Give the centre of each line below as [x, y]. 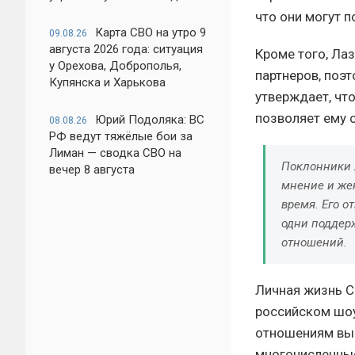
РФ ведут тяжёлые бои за [121, 136]
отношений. [314, 243]
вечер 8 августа [92, 170]
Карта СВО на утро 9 [151, 32]
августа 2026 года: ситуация [126, 49]
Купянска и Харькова [107, 82]
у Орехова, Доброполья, [115, 66]
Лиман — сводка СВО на [115, 153]
